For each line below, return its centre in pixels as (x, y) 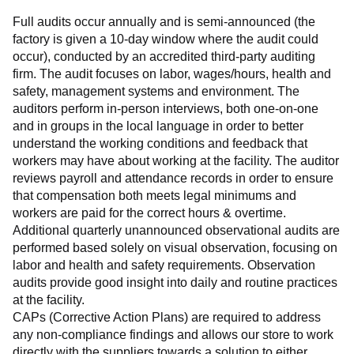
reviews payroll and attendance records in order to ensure (173, 178)
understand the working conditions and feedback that (160, 143)
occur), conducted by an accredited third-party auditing (164, 56)
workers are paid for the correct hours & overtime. (149, 213)
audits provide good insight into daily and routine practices (175, 282)
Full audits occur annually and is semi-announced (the (164, 21)
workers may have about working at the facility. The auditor (176, 160)
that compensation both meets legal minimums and (154, 195)
